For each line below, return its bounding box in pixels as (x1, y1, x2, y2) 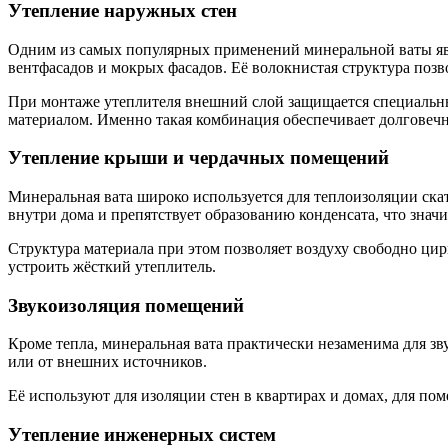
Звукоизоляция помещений (8, 294, 244, 316)
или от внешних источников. (8, 353, 207, 371)
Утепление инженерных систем (8, 424, 276, 446)
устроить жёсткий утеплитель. (8, 257, 216, 275)
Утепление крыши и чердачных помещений (8, 147, 389, 169)
